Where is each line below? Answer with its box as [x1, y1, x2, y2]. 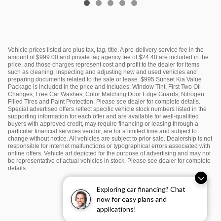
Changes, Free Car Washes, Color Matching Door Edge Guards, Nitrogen [8, 90, 204, 98]
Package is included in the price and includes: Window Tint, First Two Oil [8, 83, 201, 90]
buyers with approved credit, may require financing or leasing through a [8, 120, 198, 127]
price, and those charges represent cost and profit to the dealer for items [8, 61, 199, 68]
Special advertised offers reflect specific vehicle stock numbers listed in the [8, 105, 207, 112]
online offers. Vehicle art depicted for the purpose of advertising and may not [8, 149, 211, 157]
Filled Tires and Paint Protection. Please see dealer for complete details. [8, 98, 200, 105]
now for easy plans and [97, 195, 167, 203]
